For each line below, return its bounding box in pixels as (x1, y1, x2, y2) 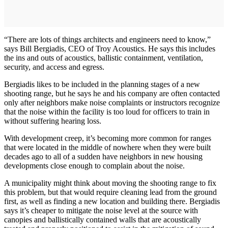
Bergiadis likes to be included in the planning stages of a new (4, 80, 200, 89)
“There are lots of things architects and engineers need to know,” (4, 35, 211, 44)
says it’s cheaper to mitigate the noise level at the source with (4, 206, 198, 215)
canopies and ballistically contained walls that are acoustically (4, 215, 201, 224)
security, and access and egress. (4, 63, 104, 71)
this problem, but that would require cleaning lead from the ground (4, 188, 217, 196)
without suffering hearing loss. (4, 117, 101, 125)
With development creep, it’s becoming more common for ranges (4, 134, 211, 142)
